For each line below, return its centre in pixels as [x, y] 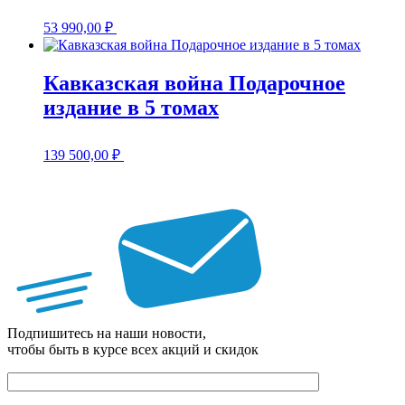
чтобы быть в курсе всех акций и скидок [133, 349]
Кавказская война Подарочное [194, 83]
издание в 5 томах [131, 107]
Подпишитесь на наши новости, [107, 333]
